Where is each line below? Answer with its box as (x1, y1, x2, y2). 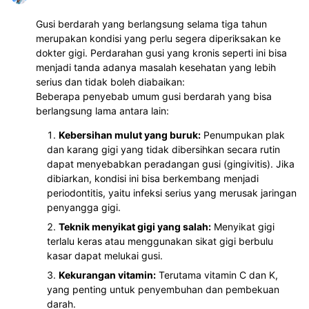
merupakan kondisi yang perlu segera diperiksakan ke (36, 32, 281, 44)
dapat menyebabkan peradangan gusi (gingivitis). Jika (47, 157, 295, 170)
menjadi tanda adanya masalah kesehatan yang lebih (36, 61, 276, 73)
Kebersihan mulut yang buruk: (59, 128, 201, 141)
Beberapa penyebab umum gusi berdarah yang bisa (36, 90, 272, 102)
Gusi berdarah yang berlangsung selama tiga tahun (36, 17, 267, 30)
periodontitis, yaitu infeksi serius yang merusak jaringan (47, 186, 297, 199)
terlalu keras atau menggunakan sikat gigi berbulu (47, 235, 273, 247)
